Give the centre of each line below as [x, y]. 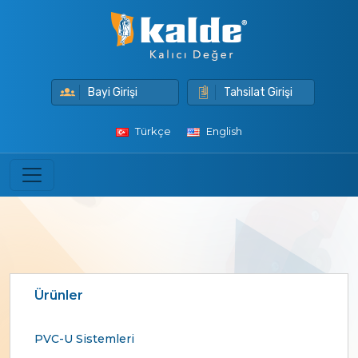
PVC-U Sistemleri [84, 339]
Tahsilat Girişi [258, 92]
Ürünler [59, 295]
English [223, 131]
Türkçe [152, 131]
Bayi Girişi [113, 92]
